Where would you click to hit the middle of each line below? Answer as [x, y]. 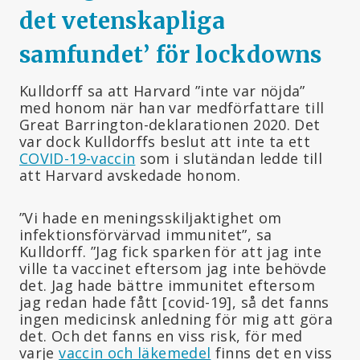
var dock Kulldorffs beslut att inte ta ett [165, 141]
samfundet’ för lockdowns [171, 54]
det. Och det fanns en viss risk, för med [161, 335]
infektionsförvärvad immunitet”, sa [146, 234]
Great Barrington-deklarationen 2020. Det [170, 124]
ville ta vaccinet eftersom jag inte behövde [173, 268]
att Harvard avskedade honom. [130, 175]
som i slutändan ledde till [229, 158]
